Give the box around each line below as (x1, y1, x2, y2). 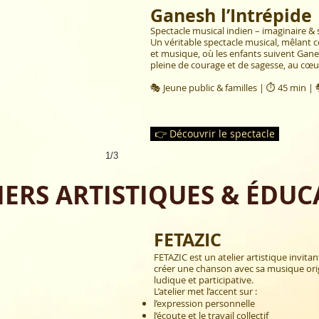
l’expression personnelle (154, 297, 255, 310)
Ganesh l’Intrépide (150, 3, 312, 28)
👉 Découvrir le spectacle (155, 127, 275, 140)
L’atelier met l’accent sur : (154, 285, 257, 298)
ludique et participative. (154, 273, 253, 286)
